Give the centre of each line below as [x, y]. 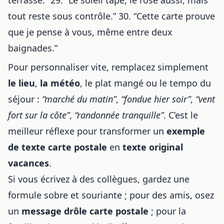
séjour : [25, 99]
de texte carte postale [57, 147]
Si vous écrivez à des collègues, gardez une [99, 179]
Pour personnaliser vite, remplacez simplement [108, 67]
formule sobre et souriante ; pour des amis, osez [111, 195]
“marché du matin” [79, 99]
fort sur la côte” [39, 115]
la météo [60, 83]
